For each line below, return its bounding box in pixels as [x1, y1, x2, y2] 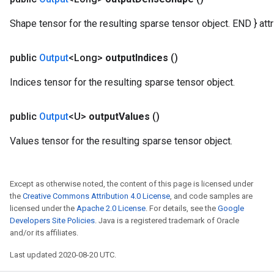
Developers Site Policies [10, 216, 95, 225]
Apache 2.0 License [76, 204, 146, 213]
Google [218, 204, 244, 213]
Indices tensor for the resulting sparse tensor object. [10, 76, 235, 88]
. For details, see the [146, 204, 218, 213]
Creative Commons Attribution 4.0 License [23, 191, 170, 201]
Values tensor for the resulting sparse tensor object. [10, 135, 232, 147]
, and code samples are [170, 191, 253, 201]
